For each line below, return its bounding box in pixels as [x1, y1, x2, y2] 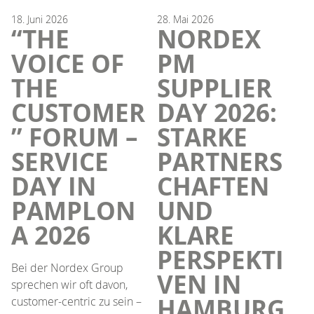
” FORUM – [11, 120, 138, 154]
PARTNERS [157, 144, 282, 179]
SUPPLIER [157, 71, 272, 105]
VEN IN [157, 267, 241, 301]
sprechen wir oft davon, [11, 276, 128, 292]
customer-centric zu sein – [11, 293, 142, 309]
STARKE [157, 120, 247, 154]
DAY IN [11, 169, 96, 203]
